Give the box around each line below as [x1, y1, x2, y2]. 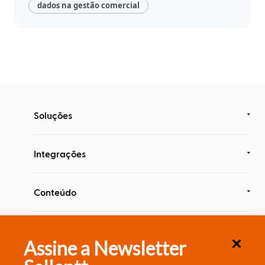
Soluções [34, 109, 72, 121]
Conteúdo [34, 186, 76, 198]
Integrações [34, 147, 86, 159]
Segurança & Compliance [34, 224, 144, 236]
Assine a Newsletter [24, 236, 186, 260]
